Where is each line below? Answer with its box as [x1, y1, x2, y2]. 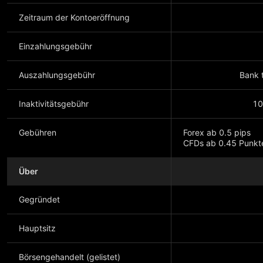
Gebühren [19, 127, 56, 137]
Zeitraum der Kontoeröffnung [19, 12, 130, 22]
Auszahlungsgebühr [19, 70, 95, 80]
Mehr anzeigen [183, 185, 240, 195]
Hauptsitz [19, 223, 56, 233]
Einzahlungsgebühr [19, 41, 92, 51]
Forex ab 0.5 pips [183, 127, 251, 137]
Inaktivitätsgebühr [19, 99, 89, 109]
